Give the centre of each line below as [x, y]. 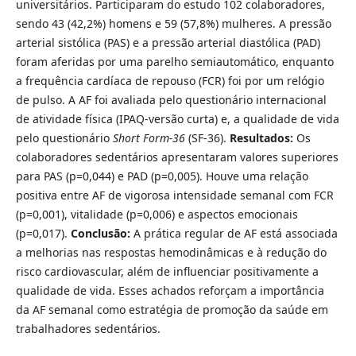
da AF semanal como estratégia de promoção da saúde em [172, 309]
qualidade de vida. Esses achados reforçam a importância [170, 290]
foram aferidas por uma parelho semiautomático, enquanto [174, 61]
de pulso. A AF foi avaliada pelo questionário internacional [171, 99]
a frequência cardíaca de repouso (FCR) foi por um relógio [170, 80]
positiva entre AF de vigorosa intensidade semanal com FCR [174, 195]
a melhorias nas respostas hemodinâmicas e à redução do [171, 252]
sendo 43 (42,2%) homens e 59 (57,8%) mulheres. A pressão [173, 23]
